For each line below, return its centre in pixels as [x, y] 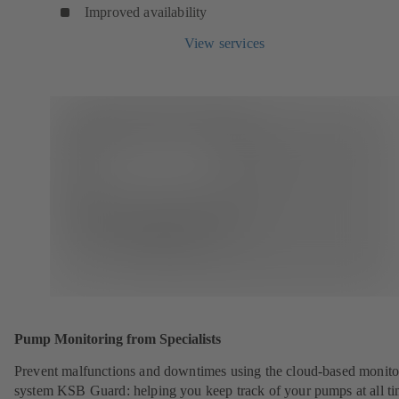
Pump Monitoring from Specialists [118, 339]
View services [224, 43]
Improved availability [146, 12]
